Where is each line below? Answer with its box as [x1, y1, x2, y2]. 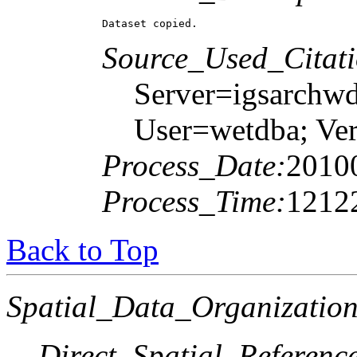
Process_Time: [102, 183, 286, 218]
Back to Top [6, 232, 159, 267]
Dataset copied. [102, 17, 198, 29]
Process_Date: [102, 147, 286, 182]
